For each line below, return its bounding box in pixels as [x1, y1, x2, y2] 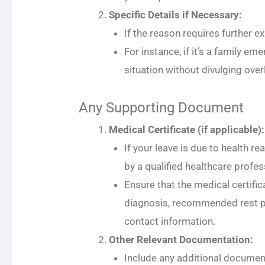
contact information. [124, 215, 215, 227]
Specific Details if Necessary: [109, 9, 243, 21]
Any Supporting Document [79, 99, 244, 116]
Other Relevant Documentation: [109, 233, 254, 245]
